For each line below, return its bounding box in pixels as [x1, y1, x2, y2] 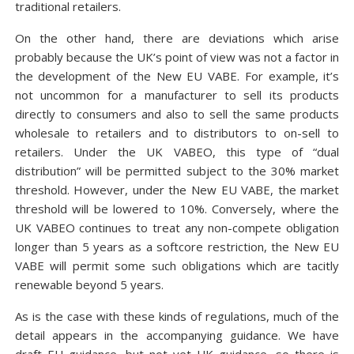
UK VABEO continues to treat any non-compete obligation [14, 220, 340, 235]
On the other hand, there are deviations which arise [14, 30, 340, 46]
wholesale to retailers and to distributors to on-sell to [14, 125, 340, 141]
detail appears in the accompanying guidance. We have [14, 327, 340, 343]
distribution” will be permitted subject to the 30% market [14, 163, 340, 179]
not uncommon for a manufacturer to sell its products [14, 87, 340, 103]
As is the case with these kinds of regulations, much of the [14, 308, 340, 324]
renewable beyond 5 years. [14, 277, 164, 292]
